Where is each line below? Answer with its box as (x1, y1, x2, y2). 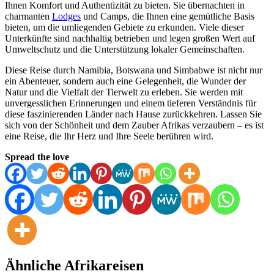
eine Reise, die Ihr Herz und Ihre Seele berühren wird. (5, 131, 213, 142)
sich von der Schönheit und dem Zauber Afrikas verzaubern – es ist (5, 120, 264, 131)
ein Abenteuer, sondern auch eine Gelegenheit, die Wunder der (5, 76, 246, 87)
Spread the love (5, 152, 69, 163)
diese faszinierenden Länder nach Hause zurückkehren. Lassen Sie (5, 109, 262, 120)
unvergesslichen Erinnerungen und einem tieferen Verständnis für (5, 98, 256, 109)
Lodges (52, 11, 81, 22)
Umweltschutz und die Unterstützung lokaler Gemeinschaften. (5, 44, 245, 55)
